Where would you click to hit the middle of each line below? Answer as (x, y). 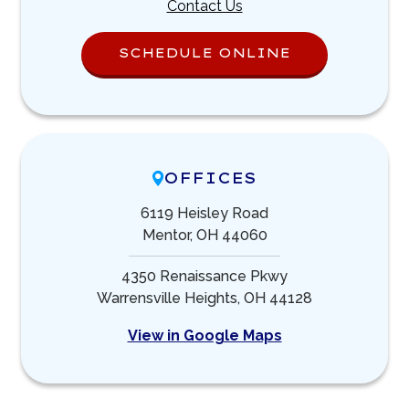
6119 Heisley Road (204, 213)
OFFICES (210, 178)
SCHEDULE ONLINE (204, 53)
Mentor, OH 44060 (204, 235)
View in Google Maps (204, 335)
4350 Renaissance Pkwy (204, 276)
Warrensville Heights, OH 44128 (204, 298)
